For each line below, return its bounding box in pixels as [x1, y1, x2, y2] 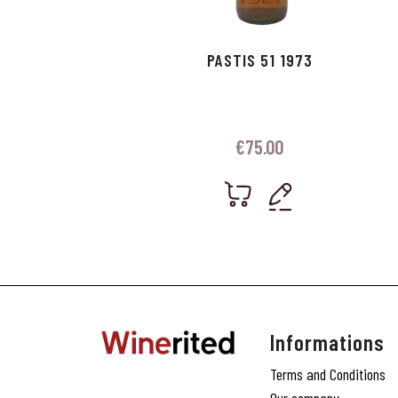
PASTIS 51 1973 [206, 50, 313, 71]
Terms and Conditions [270, 364, 386, 385]
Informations [270, 329, 385, 356]
